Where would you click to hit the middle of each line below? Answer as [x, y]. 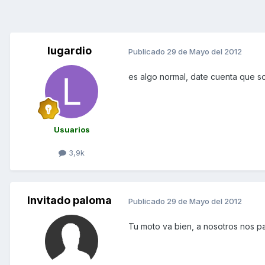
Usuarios [72, 130]
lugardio [69, 51]
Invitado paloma [69, 201]
